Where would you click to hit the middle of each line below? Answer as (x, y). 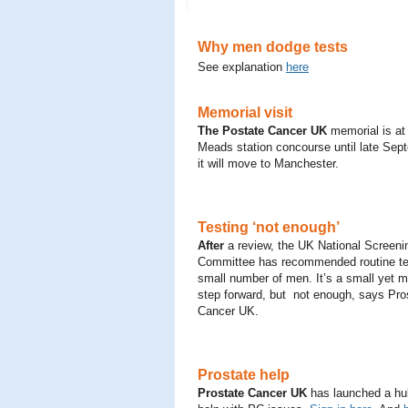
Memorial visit (245, 112)
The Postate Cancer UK (262, 131)
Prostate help (244, 375)
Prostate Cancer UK (252, 393)
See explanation (242, 67)
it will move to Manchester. (268, 163)
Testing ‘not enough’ (269, 227)
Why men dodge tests (273, 47)
